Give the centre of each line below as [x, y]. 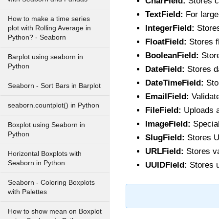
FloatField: [166, 42]
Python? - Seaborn [37, 37]
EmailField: [167, 97]
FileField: [163, 110]
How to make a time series [49, 19]
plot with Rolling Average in [49, 28]
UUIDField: [166, 165]
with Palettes [27, 192]
